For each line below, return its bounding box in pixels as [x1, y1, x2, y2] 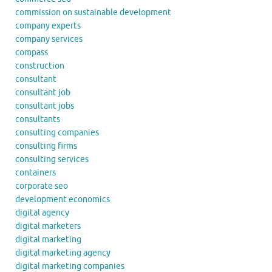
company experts [15, 20, 81, 31]
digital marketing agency [15, 247, 110, 258]
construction [15, 60, 64, 71]
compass [15, 47, 48, 58]
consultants [15, 114, 60, 124]
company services [15, 33, 83, 44]
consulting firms [15, 140, 77, 151]
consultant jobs [15, 100, 74, 111]
